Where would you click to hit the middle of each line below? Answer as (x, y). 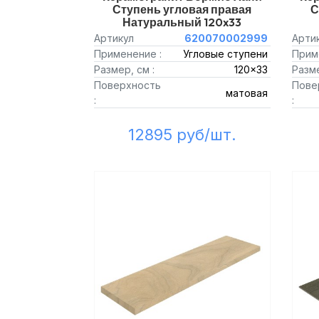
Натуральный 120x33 (182, 22)
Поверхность (127, 85)
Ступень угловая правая (182, 9)
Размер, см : (124, 69)
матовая (246, 93)
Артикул (114, 38)
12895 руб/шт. (182, 135)
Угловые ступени (225, 54)
